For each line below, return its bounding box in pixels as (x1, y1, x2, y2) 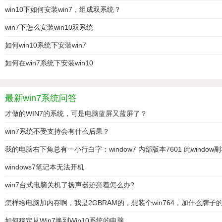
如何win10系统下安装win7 (5, 41, 86, 49)
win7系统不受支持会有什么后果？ (5, 127, 110, 135)
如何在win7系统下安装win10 (5, 59, 93, 67)
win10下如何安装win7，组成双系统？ (5, 5, 121, 13)
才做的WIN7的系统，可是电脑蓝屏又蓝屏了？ (5, 110, 147, 117)
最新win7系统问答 (5, 93, 77, 103)
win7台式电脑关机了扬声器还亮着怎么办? (5, 181, 134, 189)
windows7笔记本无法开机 (5, 163, 84, 171)
